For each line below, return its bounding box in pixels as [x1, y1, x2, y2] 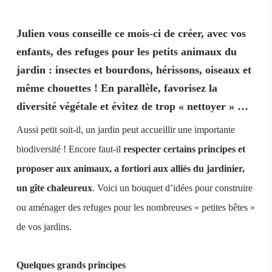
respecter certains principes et [123, 144, 245, 154]
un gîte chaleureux [16, 183, 92, 193]
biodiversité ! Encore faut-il [16, 144, 123, 154]
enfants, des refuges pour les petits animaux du [16, 46, 237, 58]
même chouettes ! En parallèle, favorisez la [16, 82, 217, 94]
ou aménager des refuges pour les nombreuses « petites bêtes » [16, 202, 255, 212]
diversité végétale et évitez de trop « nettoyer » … [16, 100, 248, 112]
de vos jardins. [16, 222, 72, 232]
